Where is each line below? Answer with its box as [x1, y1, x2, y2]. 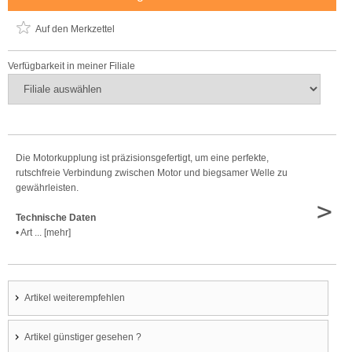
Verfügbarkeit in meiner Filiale [8, 60, 135, 71]
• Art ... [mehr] [16, 227, 71, 238]
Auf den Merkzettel [35, 24, 115, 35]
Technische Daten [16, 212, 96, 223]
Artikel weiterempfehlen [24, 292, 125, 303]
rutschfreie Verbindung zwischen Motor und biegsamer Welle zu [16, 167, 288, 178]
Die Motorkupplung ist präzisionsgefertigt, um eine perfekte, [16, 152, 269, 163]
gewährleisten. [16, 182, 79, 193]
